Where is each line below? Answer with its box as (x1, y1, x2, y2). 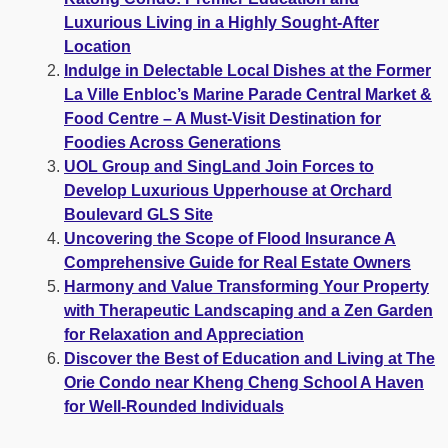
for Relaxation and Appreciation (64, 326, 304, 344)
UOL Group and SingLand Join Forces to (64, 158, 374, 176)
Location (64, 38, 131, 56)
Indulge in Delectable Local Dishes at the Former (64, 62, 431, 80)
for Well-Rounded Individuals (64, 398, 284, 416)
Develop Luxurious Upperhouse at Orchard (64, 182, 392, 200)
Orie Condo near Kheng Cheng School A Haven (64, 374, 424, 392)
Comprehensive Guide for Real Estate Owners (64, 254, 411, 272)
